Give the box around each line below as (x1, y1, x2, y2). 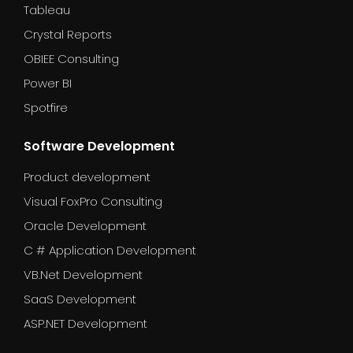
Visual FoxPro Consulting (24, 192, 162, 210)
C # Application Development (24, 241, 196, 258)
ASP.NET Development (24, 314, 147, 332)
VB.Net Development (24, 266, 143, 283)
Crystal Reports (24, 25, 112, 43)
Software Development (24, 136, 175, 155)
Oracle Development (24, 217, 147, 234)
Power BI (24, 74, 72, 91)
